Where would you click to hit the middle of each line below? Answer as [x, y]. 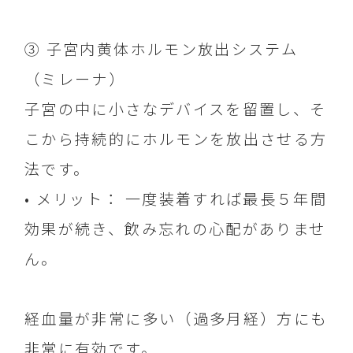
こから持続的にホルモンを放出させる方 [176, 139]
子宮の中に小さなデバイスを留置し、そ [176, 109]
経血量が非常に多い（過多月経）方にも [176, 319]
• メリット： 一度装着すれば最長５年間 [176, 199]
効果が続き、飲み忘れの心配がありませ [175, 229]
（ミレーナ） [75, 79]
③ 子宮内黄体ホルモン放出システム [162, 49]
